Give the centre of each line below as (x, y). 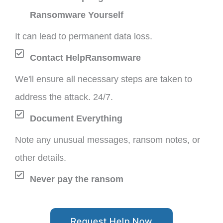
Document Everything (76, 119)
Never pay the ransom (77, 179)
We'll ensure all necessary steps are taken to (104, 79)
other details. (41, 158)
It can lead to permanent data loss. (84, 37)
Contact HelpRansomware (85, 58)
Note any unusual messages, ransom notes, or (108, 140)
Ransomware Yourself (77, 15)
